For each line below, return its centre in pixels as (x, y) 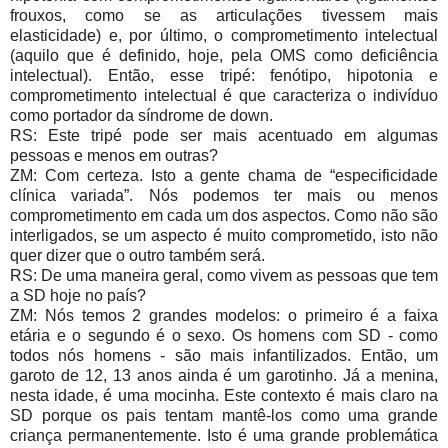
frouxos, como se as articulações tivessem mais (224, 16)
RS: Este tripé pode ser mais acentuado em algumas (224, 136)
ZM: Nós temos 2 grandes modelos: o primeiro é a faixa (224, 316)
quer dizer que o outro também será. (137, 256)
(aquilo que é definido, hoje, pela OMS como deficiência (224, 56)
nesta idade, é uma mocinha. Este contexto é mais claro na (224, 396)
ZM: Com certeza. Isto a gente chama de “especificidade (224, 176)
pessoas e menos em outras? (114, 156)
